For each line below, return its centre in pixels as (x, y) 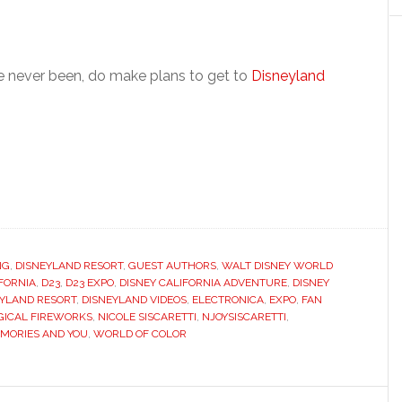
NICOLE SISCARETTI (147, 317)
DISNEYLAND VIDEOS (134, 300)
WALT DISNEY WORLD (277, 266)
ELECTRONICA (228, 300)
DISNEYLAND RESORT (69, 266)
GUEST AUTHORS (172, 266)
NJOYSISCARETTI (244, 317)
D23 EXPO (90, 283)
